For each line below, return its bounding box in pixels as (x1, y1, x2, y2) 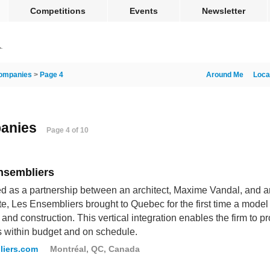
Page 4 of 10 (46, 126, 89, 134)
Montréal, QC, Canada (50, 244, 140, 254)
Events (130, 6, 158, 16)
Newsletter (202, 6, 245, 16)
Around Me (206, 71, 243, 79)
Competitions (30, 6, 86, 16)
